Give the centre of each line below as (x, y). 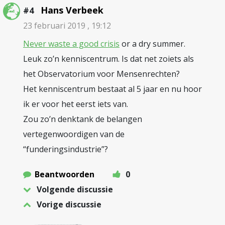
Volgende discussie (75, 189)
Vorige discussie (69, 204)
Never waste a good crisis (71, 44)
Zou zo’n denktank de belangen (83, 119)
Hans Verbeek (72, 10)
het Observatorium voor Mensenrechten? (101, 74)
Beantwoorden (65, 174)
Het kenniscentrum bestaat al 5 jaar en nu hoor (113, 89)
